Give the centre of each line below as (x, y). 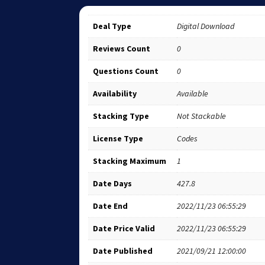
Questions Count (126, 71)
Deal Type (112, 26)
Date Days (113, 183)
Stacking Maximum (130, 161)
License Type (118, 138)
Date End (111, 206)
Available (193, 93)
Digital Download (206, 26)
